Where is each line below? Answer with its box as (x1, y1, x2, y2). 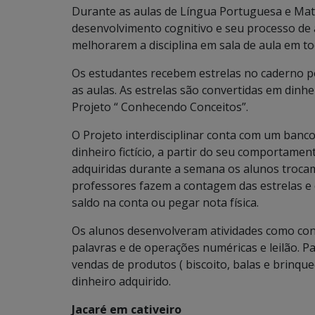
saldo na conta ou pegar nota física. (72, 194, 259, 210)
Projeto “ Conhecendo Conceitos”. (72, 98, 248, 115)
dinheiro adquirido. (72, 273, 171, 289)
